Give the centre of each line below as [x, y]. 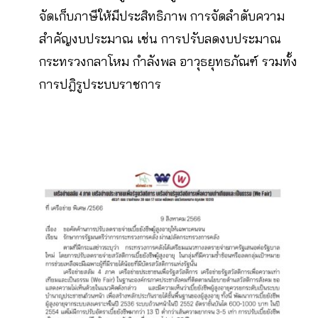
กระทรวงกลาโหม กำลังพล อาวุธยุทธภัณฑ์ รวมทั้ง [168, 61]
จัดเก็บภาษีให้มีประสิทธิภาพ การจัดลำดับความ [162, 16]
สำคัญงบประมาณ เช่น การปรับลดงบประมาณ [160, 39]
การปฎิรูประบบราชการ [100, 84]
